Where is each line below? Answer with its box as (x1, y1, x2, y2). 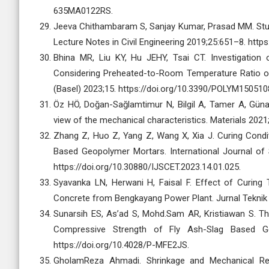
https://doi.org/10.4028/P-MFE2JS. (53, 240, 189, 250)
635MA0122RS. (53, 5, 113, 16)
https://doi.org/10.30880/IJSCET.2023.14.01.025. (53, 162, 241, 172)
